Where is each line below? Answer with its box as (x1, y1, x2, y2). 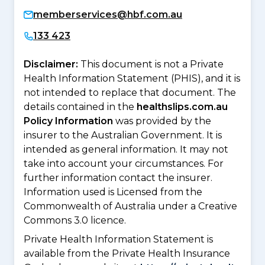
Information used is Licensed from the (24, 186, 202, 198)
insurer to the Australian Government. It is (24, 129, 222, 141)
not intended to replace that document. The (24, 86, 236, 98)
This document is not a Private (80, 58, 224, 70)
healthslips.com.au (137, 101, 228, 112)
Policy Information (24, 115, 113, 127)
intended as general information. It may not (24, 143, 228, 155)
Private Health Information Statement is (24, 233, 213, 245)
